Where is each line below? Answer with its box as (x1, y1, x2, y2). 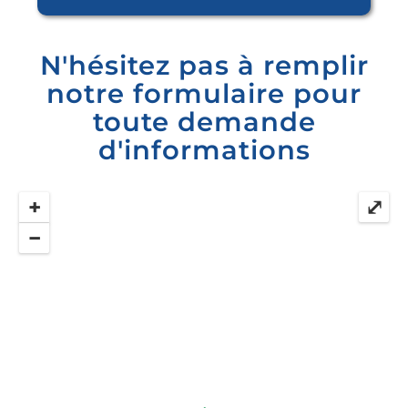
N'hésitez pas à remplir (39, 48, 369, 81)
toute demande (92, 105, 316, 138)
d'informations (97, 133, 311, 166)
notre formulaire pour (46, 76, 362, 109)
